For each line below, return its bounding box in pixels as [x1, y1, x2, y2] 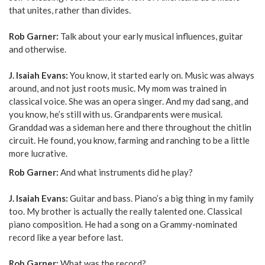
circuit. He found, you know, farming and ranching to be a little [9, 134, 250, 146]
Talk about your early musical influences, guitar [59, 30, 243, 41]
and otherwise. [9, 43, 66, 54]
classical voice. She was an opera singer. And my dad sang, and [9, 95, 248, 106]
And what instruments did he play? [60, 166, 193, 177]
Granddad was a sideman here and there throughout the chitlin [9, 121, 251, 132]
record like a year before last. [9, 231, 123, 243]
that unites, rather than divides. [9, 4, 131, 15]
